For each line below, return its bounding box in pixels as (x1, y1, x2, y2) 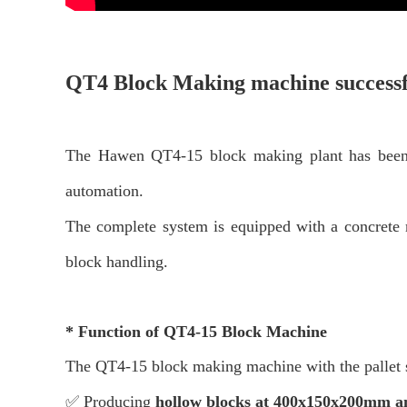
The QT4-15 (65, 357, 152, 375)
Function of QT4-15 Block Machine (78, 323, 327, 341)
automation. (65, 182, 148, 200)
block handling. (65, 253, 168, 271)
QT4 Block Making (65, 71, 251, 94)
